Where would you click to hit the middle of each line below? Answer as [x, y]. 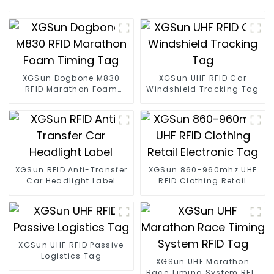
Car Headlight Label [71, 181]
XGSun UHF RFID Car [203, 78]
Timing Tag [71, 100]
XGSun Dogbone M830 [38, 78]
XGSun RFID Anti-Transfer [71, 170]
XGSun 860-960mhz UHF [203, 170]
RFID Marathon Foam [71, 89]
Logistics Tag [71, 256]
